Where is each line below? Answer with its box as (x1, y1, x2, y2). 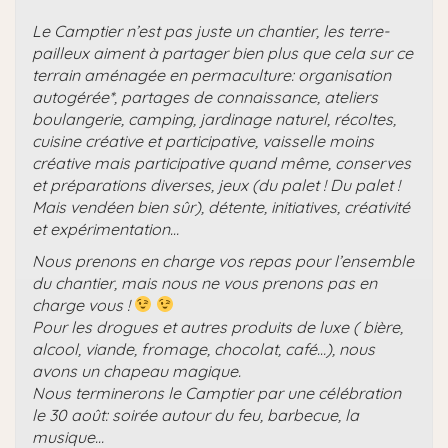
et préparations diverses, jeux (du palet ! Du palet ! (32, 174, 400, 195)
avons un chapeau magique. (32, 360, 241, 381)
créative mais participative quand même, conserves (32, 152, 411, 173)
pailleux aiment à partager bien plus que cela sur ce (32, 42, 413, 63)
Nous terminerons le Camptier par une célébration (32, 382, 401, 403)
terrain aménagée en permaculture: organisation (32, 64, 391, 85)
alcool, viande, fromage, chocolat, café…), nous (32, 338, 375, 359)
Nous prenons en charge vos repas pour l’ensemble (32, 250, 414, 271)
